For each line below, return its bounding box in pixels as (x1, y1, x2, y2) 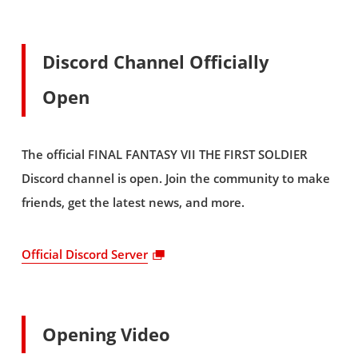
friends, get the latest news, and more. (21, 194, 245, 212)
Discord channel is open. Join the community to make (21, 170, 330, 188)
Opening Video (42, 321, 171, 347)
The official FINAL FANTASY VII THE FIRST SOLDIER (21, 146, 308, 164)
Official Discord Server (21, 245, 148, 263)
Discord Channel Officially (42, 50, 270, 75)
